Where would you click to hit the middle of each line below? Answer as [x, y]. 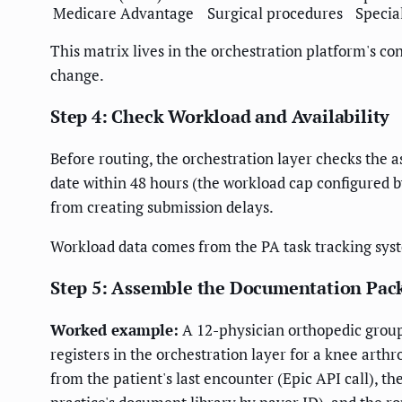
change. [77, 74]
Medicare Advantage [123, 13]
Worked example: [114, 329]
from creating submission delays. [162, 206]
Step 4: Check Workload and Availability [220, 116]
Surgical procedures [275, 13]
